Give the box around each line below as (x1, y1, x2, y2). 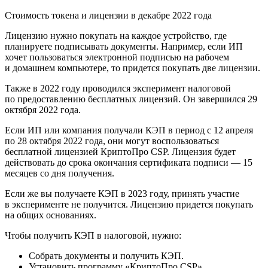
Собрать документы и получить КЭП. (29, 251, 184, 261)
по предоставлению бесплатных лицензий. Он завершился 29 (5, 94, 257, 105)
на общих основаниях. (5, 210, 96, 221)
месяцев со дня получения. (5, 168, 114, 179)
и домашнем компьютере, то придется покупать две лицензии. (5, 63, 260, 74)
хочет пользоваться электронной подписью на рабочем (5, 52, 229, 63)
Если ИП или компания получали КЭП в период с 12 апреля (5, 125, 253, 136)
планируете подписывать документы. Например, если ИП (5, 41, 243, 52)
